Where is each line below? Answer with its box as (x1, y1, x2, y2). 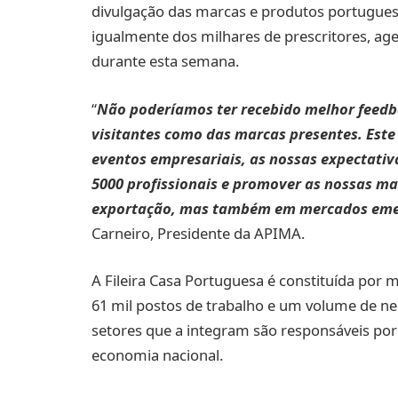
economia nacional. (92, 345, 223, 366)
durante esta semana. (92, 51, 239, 72)
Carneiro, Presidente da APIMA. (92, 222, 305, 243)
